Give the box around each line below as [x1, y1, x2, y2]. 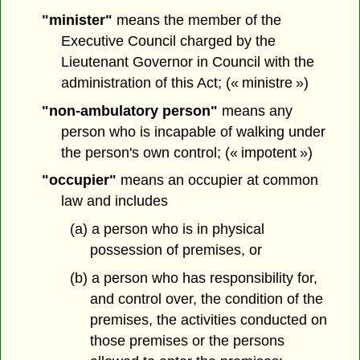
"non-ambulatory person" [41, 102, 218, 119]
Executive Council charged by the [61, 32, 276, 49]
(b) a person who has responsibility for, [69, 269, 317, 286]
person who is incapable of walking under [61, 123, 326, 140]
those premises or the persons [89, 332, 284, 349]
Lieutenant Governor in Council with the [61, 53, 315, 70]
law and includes [61, 193, 169, 210]
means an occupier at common [116, 172, 318, 189]
